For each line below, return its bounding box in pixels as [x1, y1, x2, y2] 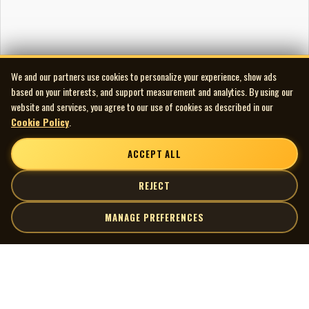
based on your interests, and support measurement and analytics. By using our [11, 84, 293, 99]
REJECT [138, 179, 171, 192]
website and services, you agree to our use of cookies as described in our [11, 99, 273, 114]
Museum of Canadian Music [4, 290, 112, 305]
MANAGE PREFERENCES [105, 210, 204, 224]
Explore [208, 252, 239, 269]
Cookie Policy [11, 114, 69, 129]
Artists [208, 281, 236, 296]
